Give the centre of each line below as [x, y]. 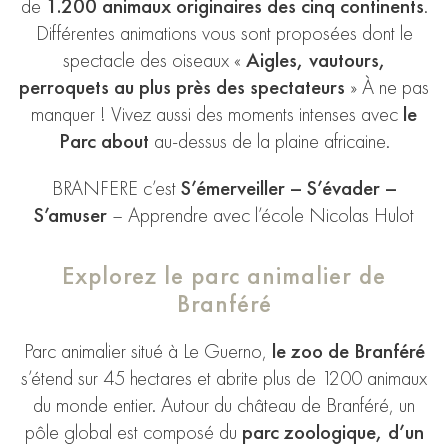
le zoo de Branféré [345, 351]
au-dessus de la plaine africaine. [271, 140]
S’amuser [70, 215]
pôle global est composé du [133, 432]
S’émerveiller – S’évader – [288, 188]
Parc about [106, 140]
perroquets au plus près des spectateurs [182, 86]
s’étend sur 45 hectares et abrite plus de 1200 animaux [224, 378]
